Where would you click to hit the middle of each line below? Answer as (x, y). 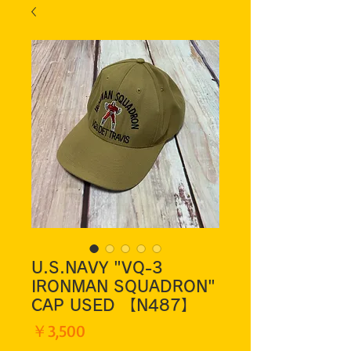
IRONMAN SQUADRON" (123, 286)
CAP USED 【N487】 (114, 305)
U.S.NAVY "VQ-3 (97, 268)
